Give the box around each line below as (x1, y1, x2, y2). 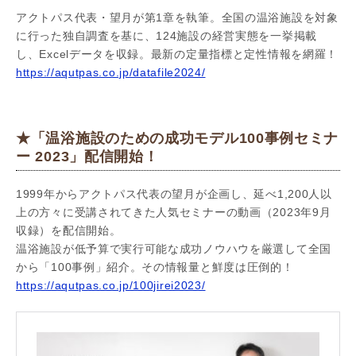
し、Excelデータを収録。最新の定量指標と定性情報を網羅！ (16, 48, 338, 61)
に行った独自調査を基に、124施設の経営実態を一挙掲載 (16, 29, 317, 43)
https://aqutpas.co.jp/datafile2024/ (16, 66, 206, 79)
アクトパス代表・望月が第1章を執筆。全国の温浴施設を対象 (16, 11, 339, 25)
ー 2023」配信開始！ (16, 149, 159, 165)
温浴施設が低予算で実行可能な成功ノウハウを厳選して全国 (16, 242, 331, 256)
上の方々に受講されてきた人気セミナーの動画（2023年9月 (16, 206, 331, 219)
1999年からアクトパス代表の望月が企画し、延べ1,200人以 (16, 188, 332, 201)
